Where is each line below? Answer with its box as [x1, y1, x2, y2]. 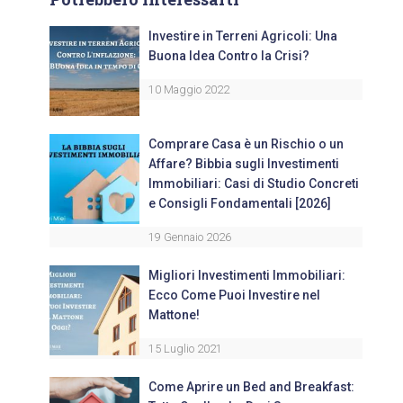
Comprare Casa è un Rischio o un [148, 137, 344, 152]
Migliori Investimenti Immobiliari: [148, 268, 345, 283]
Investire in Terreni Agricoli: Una [148, 29, 337, 44]
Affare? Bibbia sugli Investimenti [148, 157, 339, 172]
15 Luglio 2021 [148, 342, 222, 356]
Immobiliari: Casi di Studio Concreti [148, 176, 359, 192]
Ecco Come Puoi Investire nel [148, 288, 320, 303]
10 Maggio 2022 [148, 83, 229, 97]
